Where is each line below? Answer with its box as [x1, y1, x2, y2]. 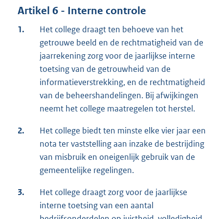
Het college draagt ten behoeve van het [40, 23, 183, 35]
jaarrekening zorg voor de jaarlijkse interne [40, 50, 195, 61]
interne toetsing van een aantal [40, 199, 153, 211]
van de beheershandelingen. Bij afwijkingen [40, 89, 198, 101]
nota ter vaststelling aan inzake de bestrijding [40, 138, 204, 149]
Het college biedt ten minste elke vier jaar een [40, 125, 206, 136]
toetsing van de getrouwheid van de [40, 63, 171, 74]
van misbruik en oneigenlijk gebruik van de [40, 151, 195, 162]
